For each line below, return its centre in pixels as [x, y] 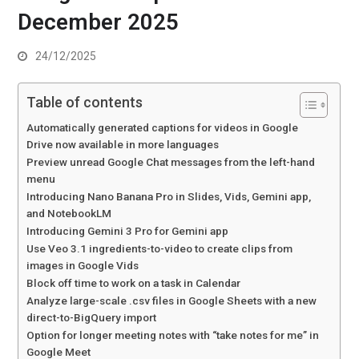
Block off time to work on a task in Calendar [134, 283]
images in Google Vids [83, 265]
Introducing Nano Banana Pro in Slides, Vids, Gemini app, [169, 196]
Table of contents [85, 103]
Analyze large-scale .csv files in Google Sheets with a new [172, 301]
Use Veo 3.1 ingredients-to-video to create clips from [160, 248]
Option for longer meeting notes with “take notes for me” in [173, 335]
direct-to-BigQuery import [92, 317]
